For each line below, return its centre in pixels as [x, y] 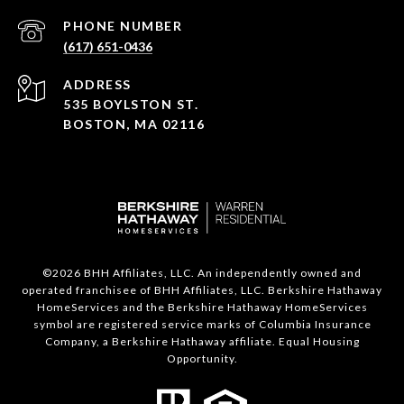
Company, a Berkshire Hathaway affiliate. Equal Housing [202, 342]
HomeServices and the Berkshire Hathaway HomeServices [202, 308]
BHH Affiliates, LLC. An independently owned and [221, 273]
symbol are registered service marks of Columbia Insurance [202, 325]
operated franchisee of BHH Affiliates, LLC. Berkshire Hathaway [202, 290]
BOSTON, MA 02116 [134, 124]
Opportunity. [202, 359]
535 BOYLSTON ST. [131, 105]
